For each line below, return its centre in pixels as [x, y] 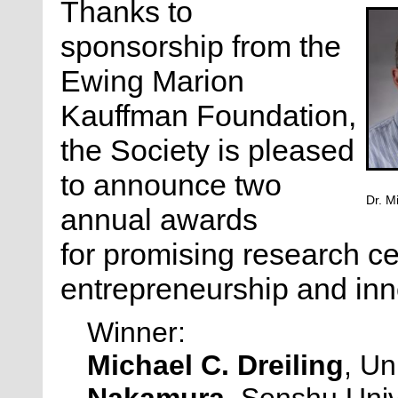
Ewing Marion [152, 81]
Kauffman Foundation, [208, 116]
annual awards [159, 220]
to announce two [171, 185]
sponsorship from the [201, 47]
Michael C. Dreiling [215, 365]
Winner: [140, 332]
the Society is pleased [207, 151]
